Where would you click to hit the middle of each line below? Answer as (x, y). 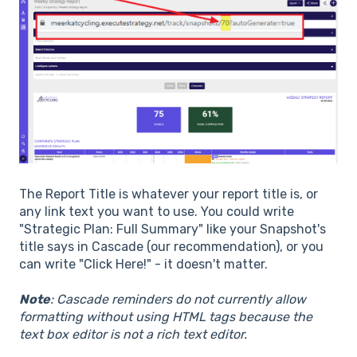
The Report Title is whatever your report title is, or (169, 194)
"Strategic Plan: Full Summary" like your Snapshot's (173, 229)
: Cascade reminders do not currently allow (178, 300)
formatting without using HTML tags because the (166, 317)
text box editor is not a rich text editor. (133, 335)
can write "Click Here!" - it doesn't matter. (143, 265)
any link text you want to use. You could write (157, 212)
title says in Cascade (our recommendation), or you (171, 247)
